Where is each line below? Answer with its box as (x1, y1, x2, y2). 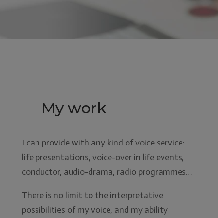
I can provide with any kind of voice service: (21, 137, 184, 148)
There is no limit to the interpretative (21, 189, 163, 200)
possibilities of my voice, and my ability (21, 204, 168, 215)
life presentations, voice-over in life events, (21, 151, 184, 163)
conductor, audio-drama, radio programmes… (21, 166, 192, 177)
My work (41, 98, 106, 117)
